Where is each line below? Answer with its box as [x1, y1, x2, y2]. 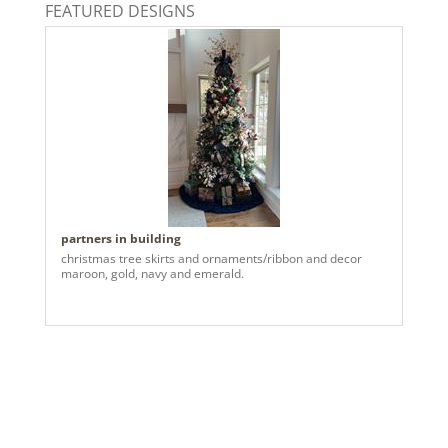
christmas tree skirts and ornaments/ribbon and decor [61, 249, 362, 267]
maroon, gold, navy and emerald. [61, 264, 244, 282]
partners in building [61, 229, 181, 247]
